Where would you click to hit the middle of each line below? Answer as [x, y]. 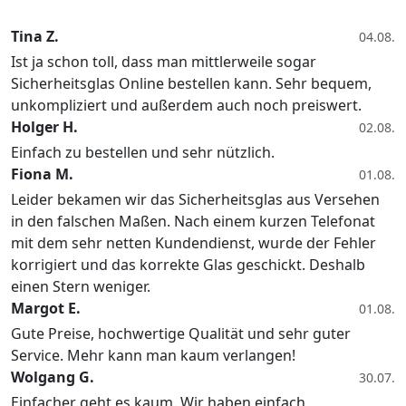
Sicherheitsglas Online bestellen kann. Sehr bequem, [191, 84]
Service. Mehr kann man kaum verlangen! [153, 356]
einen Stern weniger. [81, 287]
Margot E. [46, 309]
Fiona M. [42, 174]
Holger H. [44, 127]
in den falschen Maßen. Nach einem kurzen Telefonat [193, 222]
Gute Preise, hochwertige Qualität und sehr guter [181, 334]
